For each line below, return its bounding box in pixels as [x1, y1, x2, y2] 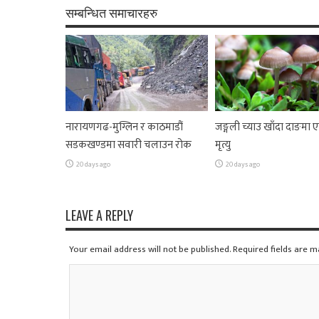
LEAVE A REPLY [66, 206, 133, 224]
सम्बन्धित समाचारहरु [66, 3, 157, 21]
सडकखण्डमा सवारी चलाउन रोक [66, 135, 192, 154]
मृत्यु [215, 135, 231, 154]
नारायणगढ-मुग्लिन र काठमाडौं [66, 117, 183, 136]
